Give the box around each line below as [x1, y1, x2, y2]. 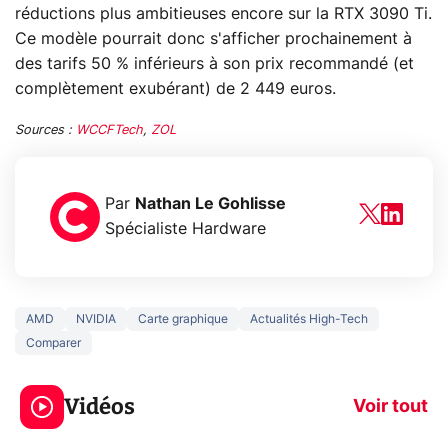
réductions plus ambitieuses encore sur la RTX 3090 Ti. [15, 5, 432, 22]
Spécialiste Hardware [105, 220, 266, 237]
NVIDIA [76, 312, 116, 325]
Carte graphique [138, 312, 228, 325]
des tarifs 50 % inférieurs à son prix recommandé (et [15, 55, 414, 72]
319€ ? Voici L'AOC [38, 370, 244, 394]
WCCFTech [76, 123, 143, 137]
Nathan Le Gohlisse [135, 195, 286, 212]
